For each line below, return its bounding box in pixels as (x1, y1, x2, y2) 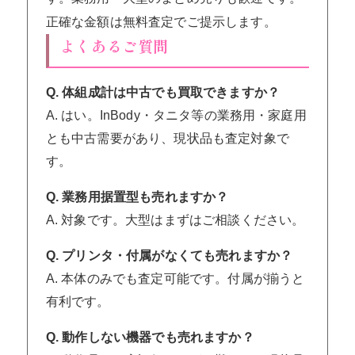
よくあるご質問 (59, 35, 169, 58)
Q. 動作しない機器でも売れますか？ (45, 330, 254, 345)
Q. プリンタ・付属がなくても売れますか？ (45, 249, 293, 263)
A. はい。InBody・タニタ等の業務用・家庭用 (45, 109, 307, 123)
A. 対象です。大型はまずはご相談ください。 (45, 213, 305, 227)
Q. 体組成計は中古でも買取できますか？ (45, 86, 280, 100)
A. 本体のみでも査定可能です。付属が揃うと (45, 272, 305, 286)
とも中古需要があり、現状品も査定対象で (45, 132, 289, 146)
